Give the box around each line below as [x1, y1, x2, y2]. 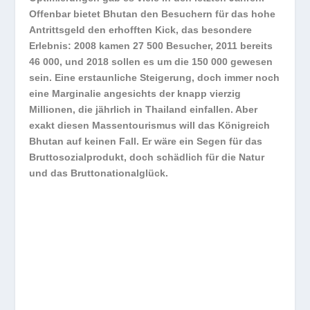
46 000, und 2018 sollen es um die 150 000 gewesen [29, 56, 273, 68]
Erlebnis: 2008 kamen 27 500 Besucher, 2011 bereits [29, 40, 273, 52]
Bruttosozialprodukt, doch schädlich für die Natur [29, 152, 265, 163]
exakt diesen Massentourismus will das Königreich [29, 120, 271, 131]
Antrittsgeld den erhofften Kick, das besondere [29, 24, 253, 36]
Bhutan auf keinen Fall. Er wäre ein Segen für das [29, 136, 263, 147]
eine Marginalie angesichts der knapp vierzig [29, 88, 241, 100]
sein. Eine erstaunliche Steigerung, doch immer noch [29, 72, 280, 84]
